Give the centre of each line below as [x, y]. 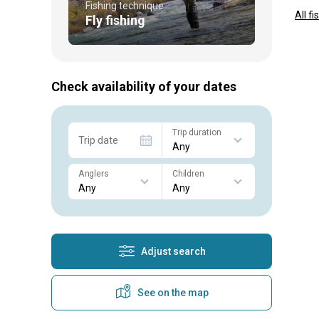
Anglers [93, 173]
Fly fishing [115, 20]
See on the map [173, 292]
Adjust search [173, 251]
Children [188, 173]
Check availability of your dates [144, 86]
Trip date [98, 140]
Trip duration [197, 132]
